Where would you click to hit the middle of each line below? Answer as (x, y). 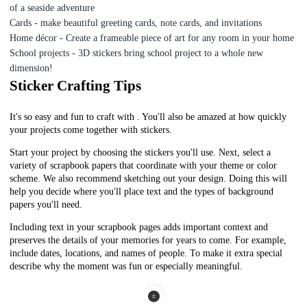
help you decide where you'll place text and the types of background (142, 192)
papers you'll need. (46, 205)
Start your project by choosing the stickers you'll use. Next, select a (140, 153)
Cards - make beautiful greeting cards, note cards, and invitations (136, 23)
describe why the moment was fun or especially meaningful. (128, 267)
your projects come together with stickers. (91, 130)
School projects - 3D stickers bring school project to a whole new (137, 53)
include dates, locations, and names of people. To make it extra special (146, 254)
